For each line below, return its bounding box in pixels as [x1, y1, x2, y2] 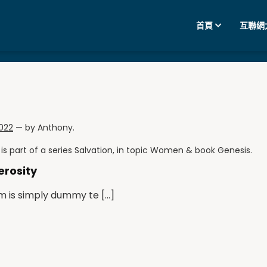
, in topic [113, 144, 150, 156]
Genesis [218, 144, 250, 156]
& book [184, 144, 218, 156]
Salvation [74, 144, 113, 156]
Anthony [38, 122, 73, 133]
